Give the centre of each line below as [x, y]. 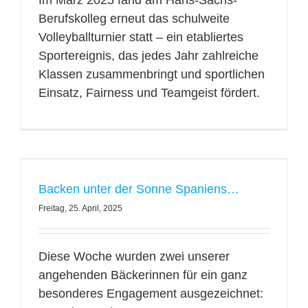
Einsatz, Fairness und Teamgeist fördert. [149, 93]
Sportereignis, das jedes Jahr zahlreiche [148, 56]
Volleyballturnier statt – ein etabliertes [141, 37]
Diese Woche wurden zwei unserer [134, 256]
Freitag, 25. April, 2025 [80, 208]
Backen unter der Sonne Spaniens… [139, 189]
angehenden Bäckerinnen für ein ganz [143, 275]
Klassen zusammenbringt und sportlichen [151, 74]
